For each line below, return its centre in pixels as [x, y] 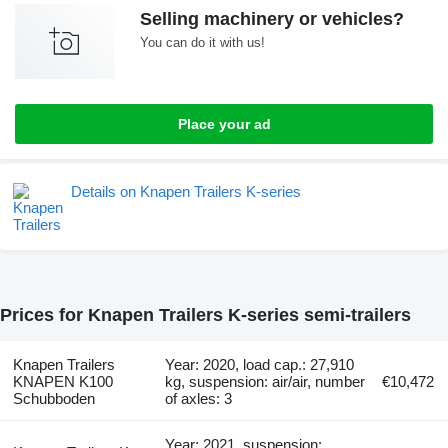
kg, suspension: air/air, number [265, 382]
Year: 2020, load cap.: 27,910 [260, 365]
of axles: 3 [199, 399]
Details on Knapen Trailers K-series [186, 192]
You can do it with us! [202, 43]
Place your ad [224, 124]
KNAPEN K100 [62, 382]
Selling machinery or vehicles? [272, 19]
